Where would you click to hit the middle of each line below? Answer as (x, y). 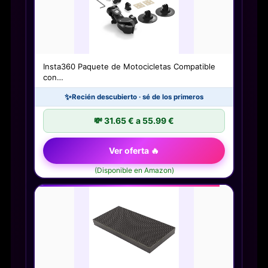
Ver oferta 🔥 (134, 151)
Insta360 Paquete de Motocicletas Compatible (129, 67)
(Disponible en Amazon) (134, 170)
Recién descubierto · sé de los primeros (138, 97)
